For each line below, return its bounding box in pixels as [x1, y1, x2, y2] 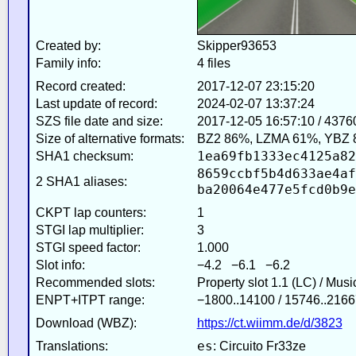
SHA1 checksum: [35, 149, 133, 163]
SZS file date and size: [35, 114, 163, 128]
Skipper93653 [196, 38, 277, 52]
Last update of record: [35, 96, 157, 110]
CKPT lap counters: [35, 205, 146, 219]
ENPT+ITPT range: [35, 292, 145, 307]
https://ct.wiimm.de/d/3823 [196, 315, 342, 330]
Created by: [35, 38, 101, 52]
